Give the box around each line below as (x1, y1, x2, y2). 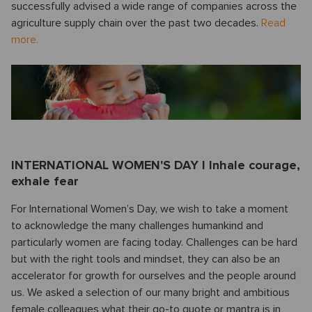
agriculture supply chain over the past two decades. (11, 16, 261, 31)
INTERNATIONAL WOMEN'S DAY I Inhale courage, (11, 157, 300, 173)
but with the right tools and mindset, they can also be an (11, 252, 280, 267)
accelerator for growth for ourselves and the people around (11, 269, 296, 283)
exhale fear (11, 173, 79, 189)
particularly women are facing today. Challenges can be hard (11, 235, 297, 250)
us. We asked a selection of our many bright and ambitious (11, 286, 290, 300)
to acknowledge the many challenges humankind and (11, 219, 263, 233)
